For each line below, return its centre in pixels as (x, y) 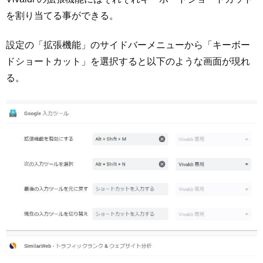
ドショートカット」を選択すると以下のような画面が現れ (128, 62)
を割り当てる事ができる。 (62, 15)
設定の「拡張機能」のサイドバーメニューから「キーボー (128, 45)
